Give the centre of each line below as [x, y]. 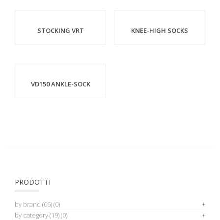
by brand [28, 204]
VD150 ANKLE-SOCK [60, 84]
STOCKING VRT [60, 31]
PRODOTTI [33, 182]
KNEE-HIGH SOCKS [159, 31]
